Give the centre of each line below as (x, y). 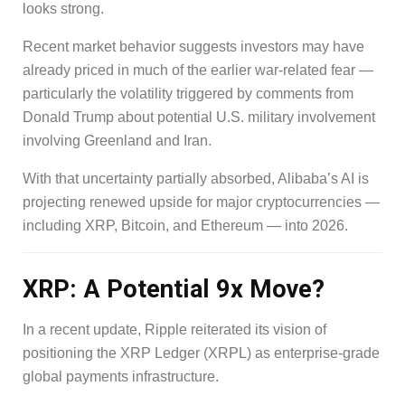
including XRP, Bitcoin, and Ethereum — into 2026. (185, 225)
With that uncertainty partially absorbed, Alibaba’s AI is (196, 178)
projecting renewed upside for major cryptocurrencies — (201, 202)
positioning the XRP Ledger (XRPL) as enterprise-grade (201, 353)
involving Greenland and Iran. (117, 140)
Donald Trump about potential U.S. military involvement (199, 117)
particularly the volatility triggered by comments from (188, 93)
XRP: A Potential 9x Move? (174, 290)
